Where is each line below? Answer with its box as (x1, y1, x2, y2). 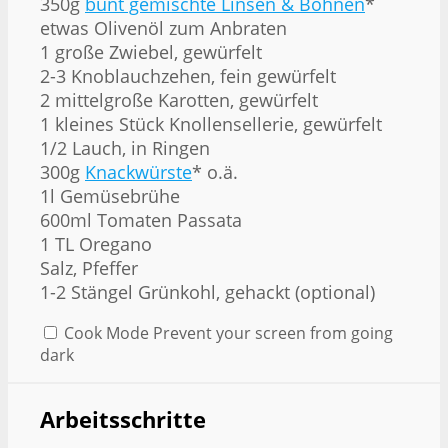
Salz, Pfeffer (40, 255, 138, 280)
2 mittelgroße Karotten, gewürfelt (40, 87, 318, 112)
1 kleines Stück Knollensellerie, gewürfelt (40, 111, 382, 136)
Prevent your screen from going (153, 321, 393, 344)
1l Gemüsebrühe (40, 183, 180, 208)
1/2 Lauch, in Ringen (40, 135, 210, 160)
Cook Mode (64, 321, 149, 344)
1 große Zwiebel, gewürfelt (40, 39, 262, 64)
